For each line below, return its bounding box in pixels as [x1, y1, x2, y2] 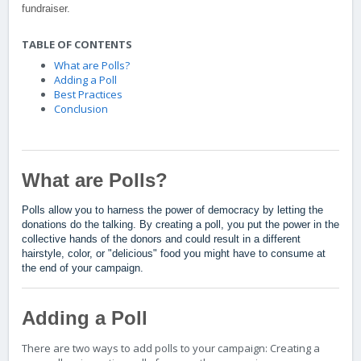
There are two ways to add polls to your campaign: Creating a [22, 340, 320, 355]
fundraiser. [22, 2, 70, 15]
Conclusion [54, 102, 108, 117]
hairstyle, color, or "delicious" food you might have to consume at [22, 247, 326, 259]
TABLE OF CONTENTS [22, 37, 132, 52]
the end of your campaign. [22, 261, 143, 274]
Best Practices [54, 87, 122, 102]
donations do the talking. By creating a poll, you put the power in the [22, 218, 339, 230]
